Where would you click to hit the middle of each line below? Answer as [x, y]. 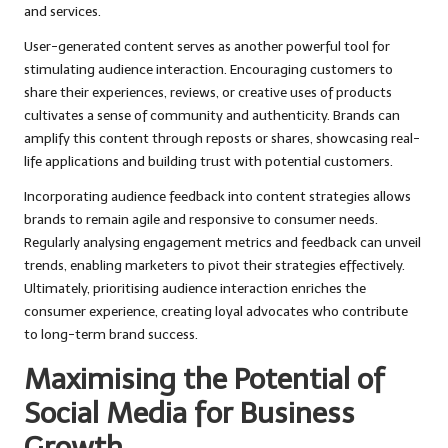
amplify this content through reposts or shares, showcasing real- [222, 139]
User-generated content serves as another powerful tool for [207, 47]
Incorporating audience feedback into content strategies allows [217, 197]
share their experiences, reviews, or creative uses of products [208, 93]
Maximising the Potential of [204, 379]
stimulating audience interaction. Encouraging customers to [208, 70]
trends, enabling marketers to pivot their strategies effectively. [214, 266]
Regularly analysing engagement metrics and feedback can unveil [222, 243]
